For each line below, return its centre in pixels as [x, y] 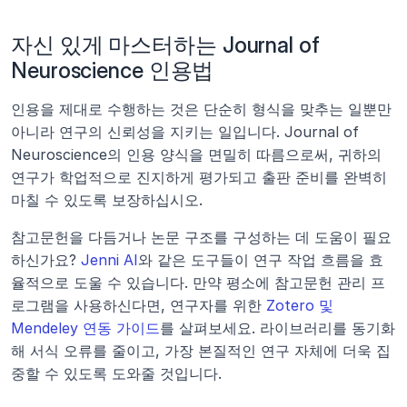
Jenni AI [109, 260]
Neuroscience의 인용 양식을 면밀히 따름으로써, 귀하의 [196, 154]
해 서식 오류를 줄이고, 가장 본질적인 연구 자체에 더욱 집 [201, 351]
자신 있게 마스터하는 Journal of [165, 45]
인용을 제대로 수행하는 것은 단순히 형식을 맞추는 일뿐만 [201, 109]
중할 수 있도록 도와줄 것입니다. [116, 373]
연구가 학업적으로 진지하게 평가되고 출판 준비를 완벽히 [199, 177]
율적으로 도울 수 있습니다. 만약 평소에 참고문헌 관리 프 [198, 283]
